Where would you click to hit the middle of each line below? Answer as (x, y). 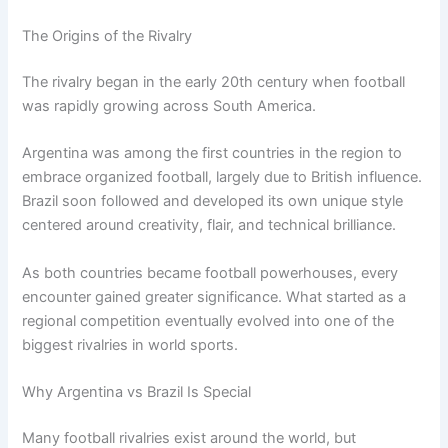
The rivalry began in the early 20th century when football (214, 82)
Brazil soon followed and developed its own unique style (213, 201)
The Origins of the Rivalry (107, 36)
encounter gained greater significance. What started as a (214, 296)
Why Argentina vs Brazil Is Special (137, 392)
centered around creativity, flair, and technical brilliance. (209, 225)
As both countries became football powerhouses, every (210, 272)
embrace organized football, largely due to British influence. (222, 177)
